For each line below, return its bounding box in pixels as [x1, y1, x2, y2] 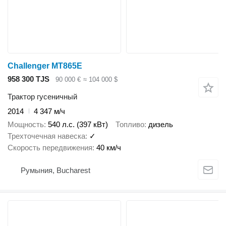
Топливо [116, 120, 144, 129]
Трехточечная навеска [8, 132, 85, 141]
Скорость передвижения [8, 143, 92, 152]
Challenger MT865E [8, 62, 82, 71]
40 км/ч [96, 143, 121, 152]
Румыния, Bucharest [21, 165, 90, 175]
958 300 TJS [8, 75, 49, 84]
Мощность [8, 120, 44, 129]
